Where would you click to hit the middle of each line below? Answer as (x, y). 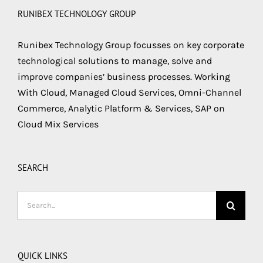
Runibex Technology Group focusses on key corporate (131, 45)
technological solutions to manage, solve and (115, 60)
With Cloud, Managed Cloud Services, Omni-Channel (129, 92)
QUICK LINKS (43, 255)
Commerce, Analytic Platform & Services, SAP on (121, 108)
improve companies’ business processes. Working (124, 76)
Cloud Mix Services (58, 124)
